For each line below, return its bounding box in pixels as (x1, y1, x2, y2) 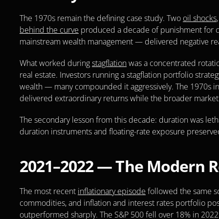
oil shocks (183, 13, 217, 23)
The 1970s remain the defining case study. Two (20, 13, 183, 23)
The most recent (20, 186, 78, 197)
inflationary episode (78, 186, 146, 197)
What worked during (20, 58, 92, 68)
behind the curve (20, 24, 79, 35)
